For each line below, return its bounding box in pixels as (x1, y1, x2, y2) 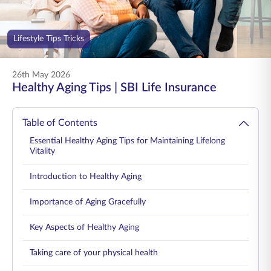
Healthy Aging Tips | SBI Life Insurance (12, 82, 217, 94)
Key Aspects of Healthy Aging (30, 223, 139, 232)
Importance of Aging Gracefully (30, 198, 146, 206)
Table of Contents (22, 118, 97, 128)
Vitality (30, 147, 55, 155)
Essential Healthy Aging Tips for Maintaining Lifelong (30, 137, 225, 145)
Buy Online (51, 41, 92, 49)
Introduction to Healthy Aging (30, 172, 142, 181)
